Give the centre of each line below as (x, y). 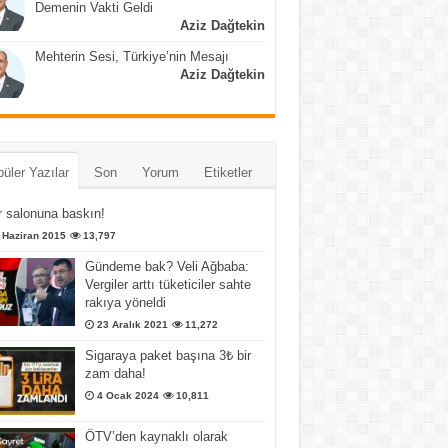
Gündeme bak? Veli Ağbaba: (166, 266)
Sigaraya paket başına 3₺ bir (167, 355)
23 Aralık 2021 (132, 324)
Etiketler (227, 172)
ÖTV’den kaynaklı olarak (156, 436)
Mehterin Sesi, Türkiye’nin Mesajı (131, 56)
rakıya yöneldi (125, 302)
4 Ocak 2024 (127, 395)
